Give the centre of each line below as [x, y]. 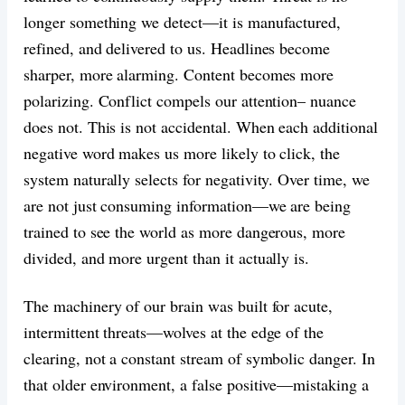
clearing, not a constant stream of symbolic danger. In [199, 358]
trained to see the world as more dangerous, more [185, 231]
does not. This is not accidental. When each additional [201, 126]
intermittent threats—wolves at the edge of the [174, 331]
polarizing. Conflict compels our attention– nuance [190, 100]
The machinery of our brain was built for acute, [179, 305]
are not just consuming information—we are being [188, 205]
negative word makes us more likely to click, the [182, 152]
